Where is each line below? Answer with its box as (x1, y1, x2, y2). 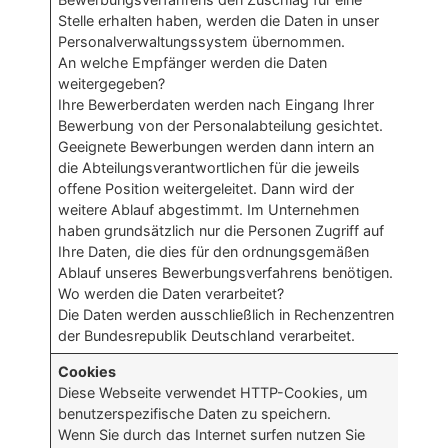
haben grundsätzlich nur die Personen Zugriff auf (58, 222, 385, 240)
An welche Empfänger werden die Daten (58, 54, 328, 72)
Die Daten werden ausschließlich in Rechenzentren (58, 306, 395, 324)
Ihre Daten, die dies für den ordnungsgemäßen (58, 243, 370, 261)
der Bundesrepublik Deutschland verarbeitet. (58, 327, 356, 345)
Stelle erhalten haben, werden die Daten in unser (58, 12, 380, 30)
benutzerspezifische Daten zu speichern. (58, 405, 332, 423)
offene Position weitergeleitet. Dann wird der (58, 180, 355, 198)
